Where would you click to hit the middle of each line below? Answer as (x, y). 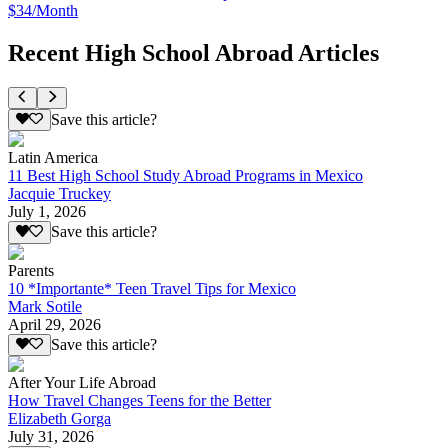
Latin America (53, 158)
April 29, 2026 (54, 324)
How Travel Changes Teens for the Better (139, 401)
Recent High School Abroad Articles (193, 52)
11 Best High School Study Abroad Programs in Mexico (185, 176)
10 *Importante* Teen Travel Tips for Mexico (152, 288)
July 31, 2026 (51, 437)
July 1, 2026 (47, 212)
